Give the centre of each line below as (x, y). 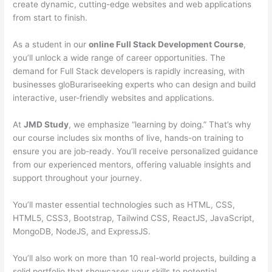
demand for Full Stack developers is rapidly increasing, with (129, 71)
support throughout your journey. (78, 178)
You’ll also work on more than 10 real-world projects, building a (135, 258)
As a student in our (51, 45)
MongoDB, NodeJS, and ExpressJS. (82, 231)
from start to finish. (50, 18)
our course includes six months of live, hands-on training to (128, 138)
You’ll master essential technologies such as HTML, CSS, (124, 204)
